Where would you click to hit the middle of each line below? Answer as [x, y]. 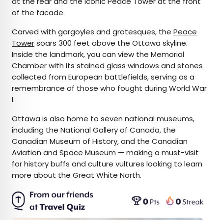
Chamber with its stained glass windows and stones [107, 66]
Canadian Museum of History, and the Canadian [100, 141]
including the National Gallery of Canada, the [94, 130]
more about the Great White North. [77, 175]
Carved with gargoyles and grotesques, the [93, 32]
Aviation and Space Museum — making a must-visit [105, 153]
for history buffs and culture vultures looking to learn [107, 164]
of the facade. [38, 13]
